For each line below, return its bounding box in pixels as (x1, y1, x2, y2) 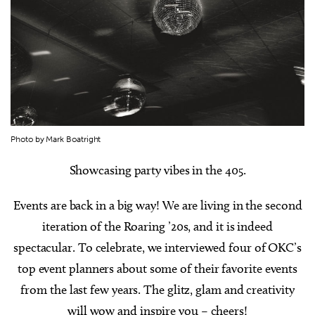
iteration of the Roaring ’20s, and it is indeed (42, 219, 273, 235)
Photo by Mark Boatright (11, 134, 101, 145)
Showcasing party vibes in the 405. (69, 162, 246, 179)
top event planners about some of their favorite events (17, 261, 298, 277)
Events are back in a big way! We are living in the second (13, 198, 302, 214)
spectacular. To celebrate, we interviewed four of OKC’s (13, 240, 302, 256)
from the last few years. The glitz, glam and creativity (20, 282, 295, 298)
